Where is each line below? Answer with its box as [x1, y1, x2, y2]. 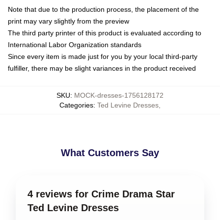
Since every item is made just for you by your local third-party [8, 53, 197, 60]
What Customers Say [61, 147, 159, 158]
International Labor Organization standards [8, 41, 141, 49]
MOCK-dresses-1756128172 [74, 91, 164, 99]
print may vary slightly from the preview [8, 17, 129, 25]
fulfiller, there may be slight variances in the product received [8, 64, 196, 72]
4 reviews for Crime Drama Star [27, 189, 175, 199]
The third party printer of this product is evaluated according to [8, 29, 201, 37]
